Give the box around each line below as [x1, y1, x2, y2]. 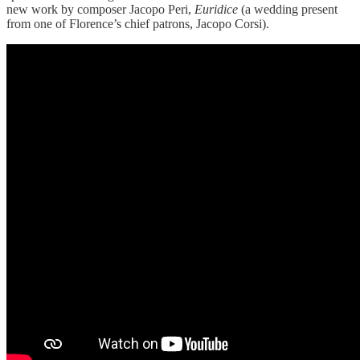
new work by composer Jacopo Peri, [6, 2, 194, 16]
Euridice [194, 2, 241, 16]
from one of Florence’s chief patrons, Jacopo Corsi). [6, 16, 272, 31]
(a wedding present [241, 2, 337, 16]
